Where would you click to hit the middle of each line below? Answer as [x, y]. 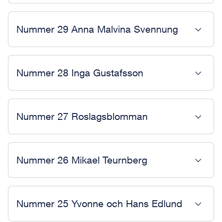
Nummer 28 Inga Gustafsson [80, 73]
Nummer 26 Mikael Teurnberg [82, 160]
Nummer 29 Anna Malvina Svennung [97, 29]
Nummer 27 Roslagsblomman [82, 116]
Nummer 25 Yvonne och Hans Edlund [99, 203]
